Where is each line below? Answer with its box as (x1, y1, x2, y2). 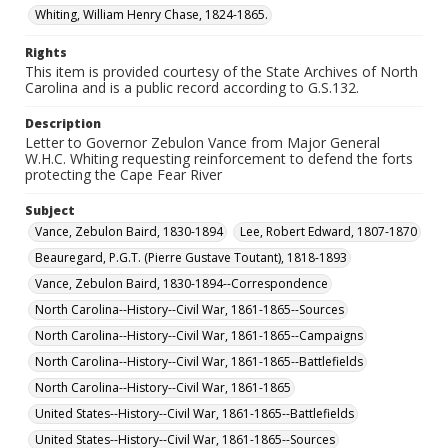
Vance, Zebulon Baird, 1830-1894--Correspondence (35, 275, 328, 292)
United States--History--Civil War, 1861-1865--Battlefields (35, 405, 354, 422)
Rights (25, 44, 67, 61)
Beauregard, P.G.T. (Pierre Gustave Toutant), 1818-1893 (35, 249, 347, 266)
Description (25, 115, 101, 132)
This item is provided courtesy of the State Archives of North (25, 62, 418, 81)
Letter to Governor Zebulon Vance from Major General (25, 133, 380, 152)
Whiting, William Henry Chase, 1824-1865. (35, 6, 268, 23)
